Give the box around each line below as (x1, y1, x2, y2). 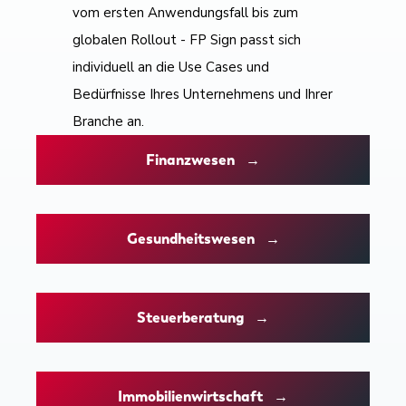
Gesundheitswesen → (126, 229, 280, 249)
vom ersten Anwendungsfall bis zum (72, 4, 298, 23)
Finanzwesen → (146, 150, 260, 170)
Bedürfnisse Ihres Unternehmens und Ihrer (72, 85, 333, 104)
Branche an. (72, 112, 144, 131)
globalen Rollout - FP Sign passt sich (72, 31, 301, 50)
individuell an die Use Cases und (72, 58, 269, 77)
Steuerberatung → (137, 308, 269, 328)
